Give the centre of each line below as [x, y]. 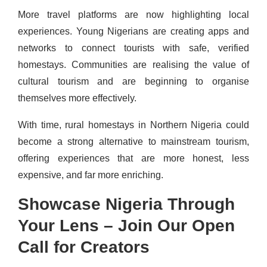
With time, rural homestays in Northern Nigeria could [133, 125]
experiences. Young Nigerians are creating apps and [133, 31]
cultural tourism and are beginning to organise [133, 81]
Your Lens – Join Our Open [126, 225]
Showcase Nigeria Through [126, 204]
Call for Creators [84, 247]
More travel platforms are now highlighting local [133, 14]
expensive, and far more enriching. [91, 175]
